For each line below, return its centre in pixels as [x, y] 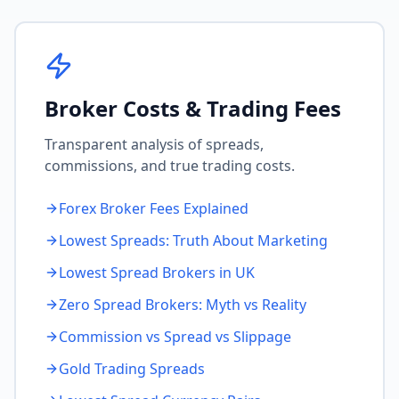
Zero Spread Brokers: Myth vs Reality [183, 305]
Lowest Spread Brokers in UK [157, 273]
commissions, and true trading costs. [170, 166]
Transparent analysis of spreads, [154, 144]
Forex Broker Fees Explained [154, 208]
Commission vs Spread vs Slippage [175, 337]
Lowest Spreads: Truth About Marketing [193, 240]
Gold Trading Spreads [132, 369]
